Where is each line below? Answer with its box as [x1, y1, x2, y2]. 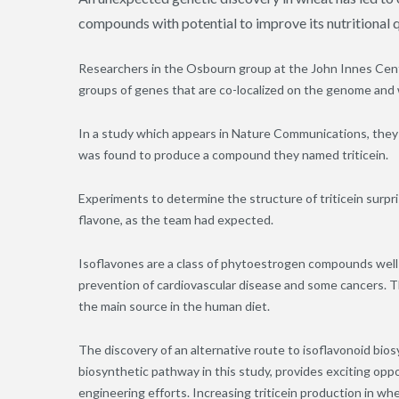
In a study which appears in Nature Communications [78, 126, 367, 142]
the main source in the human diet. [78, 298, 273, 314]
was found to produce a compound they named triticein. [78, 147, 391, 163]
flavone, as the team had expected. [78, 212, 273, 228]
